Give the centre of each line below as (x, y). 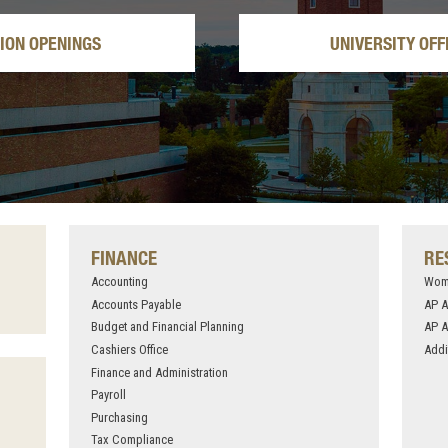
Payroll (108, 395)
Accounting (119, 282)
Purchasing (119, 417)
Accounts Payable (135, 304)
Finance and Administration (159, 372)
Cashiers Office (129, 350)
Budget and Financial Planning (167, 327)
